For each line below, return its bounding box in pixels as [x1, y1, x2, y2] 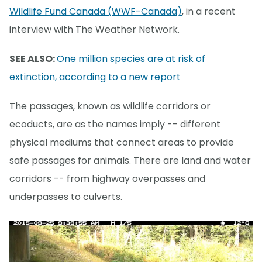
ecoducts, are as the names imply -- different [9, 118, 220, 132]
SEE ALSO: [9, 52, 57, 66]
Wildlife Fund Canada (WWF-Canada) [9, 5, 182, 19]
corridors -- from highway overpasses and [9, 172, 205, 186]
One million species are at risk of [57, 52, 205, 66]
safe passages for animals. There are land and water [9, 154, 251, 168]
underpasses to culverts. [9, 190, 122, 204]
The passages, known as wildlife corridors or [9, 99, 211, 113]
